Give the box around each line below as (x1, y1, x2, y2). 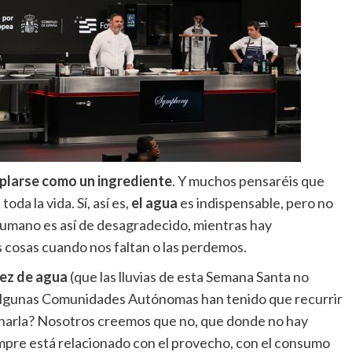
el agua (130, 194, 178, 212)
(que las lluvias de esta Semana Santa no (67, 268, 309, 286)
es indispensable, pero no (177, 194, 333, 212)
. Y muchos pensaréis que (171, 172, 324, 190)
